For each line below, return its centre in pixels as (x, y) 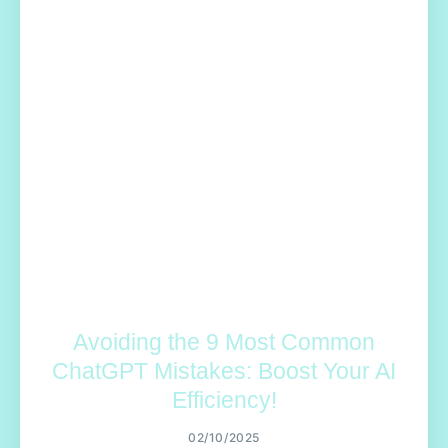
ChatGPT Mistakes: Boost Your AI (224, 371)
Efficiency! (224, 400)
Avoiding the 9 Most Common (224, 342)
